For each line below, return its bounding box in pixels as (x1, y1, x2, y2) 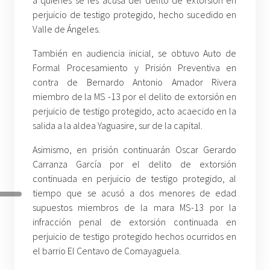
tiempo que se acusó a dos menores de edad (33, 187, 237, 199)
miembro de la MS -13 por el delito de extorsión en (33, 90, 237, 103)
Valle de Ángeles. (33, 23, 100, 36)
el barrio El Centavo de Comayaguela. (33, 245, 181, 257)
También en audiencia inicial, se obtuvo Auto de (33, 47, 237, 60)
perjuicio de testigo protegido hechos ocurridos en (33, 230, 237, 243)
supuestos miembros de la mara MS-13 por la (33, 201, 237, 214)
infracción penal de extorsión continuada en (33, 216, 237, 228)
